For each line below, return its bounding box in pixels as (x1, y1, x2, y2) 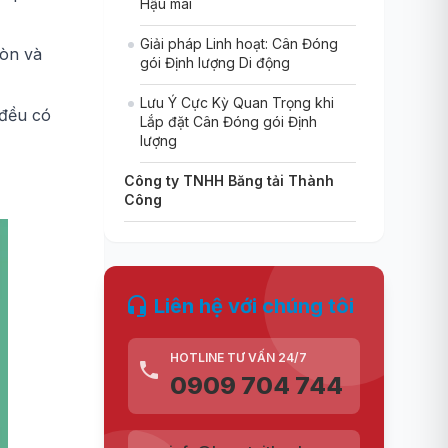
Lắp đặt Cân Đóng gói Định (140, 113, 317, 130)
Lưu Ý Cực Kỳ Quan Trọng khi (140, 94, 334, 111)
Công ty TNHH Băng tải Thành (124, 172, 334, 189)
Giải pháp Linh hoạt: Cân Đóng (140, 35, 338, 52)
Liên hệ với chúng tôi (154, 294, 354, 318)
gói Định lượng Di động (140, 54, 290, 71)
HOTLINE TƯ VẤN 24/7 (170, 350, 307, 365)
